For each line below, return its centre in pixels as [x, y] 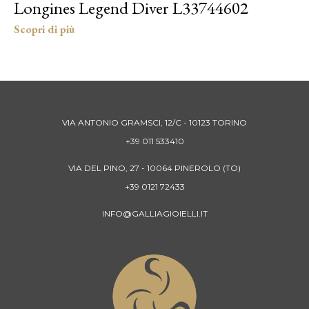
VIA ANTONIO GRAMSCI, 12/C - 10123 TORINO [154, 122]
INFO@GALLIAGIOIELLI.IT [154, 213]
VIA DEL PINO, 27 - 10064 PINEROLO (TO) [154, 168]
